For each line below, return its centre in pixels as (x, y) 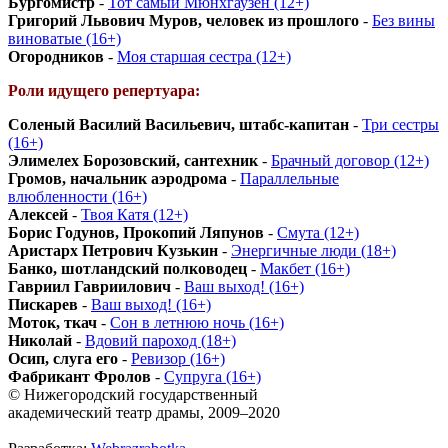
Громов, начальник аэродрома (117, 178)
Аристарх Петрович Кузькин (113, 250)
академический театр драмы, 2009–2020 (144, 412)
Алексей (38, 214)
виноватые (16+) (64, 38)
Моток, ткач (52, 322)
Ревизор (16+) (178, 358)
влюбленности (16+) (77, 196)
